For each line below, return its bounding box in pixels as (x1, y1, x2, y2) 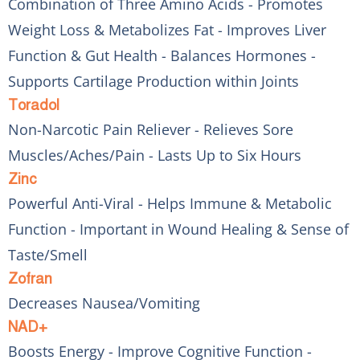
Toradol (8, 96, 59, 114)
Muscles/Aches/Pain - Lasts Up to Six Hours (8, 145, 301, 165)
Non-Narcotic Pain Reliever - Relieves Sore (8, 119, 293, 139)
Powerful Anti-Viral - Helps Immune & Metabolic (8, 193, 332, 213)
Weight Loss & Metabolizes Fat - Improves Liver (8, 19, 326, 39)
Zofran (8, 269, 52, 288)
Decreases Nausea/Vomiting (8, 292, 200, 313)
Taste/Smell (8, 244, 88, 264)
